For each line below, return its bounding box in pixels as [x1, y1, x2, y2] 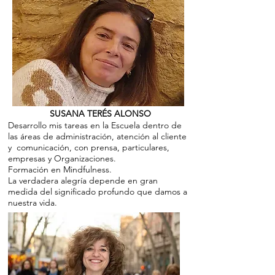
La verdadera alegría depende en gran [8, 174, 158, 186]
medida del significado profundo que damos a [8, 185, 187, 197]
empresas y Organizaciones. [8, 152, 116, 164]
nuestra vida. [8, 196, 57, 208]
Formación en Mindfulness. [8, 163, 112, 175]
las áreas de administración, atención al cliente [8, 130, 187, 142]
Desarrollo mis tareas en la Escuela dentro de [8, 119, 182, 131]
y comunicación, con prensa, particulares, [8, 141, 169, 153]
